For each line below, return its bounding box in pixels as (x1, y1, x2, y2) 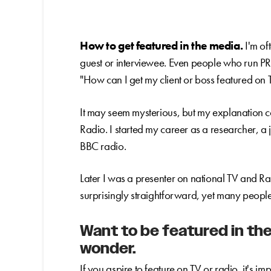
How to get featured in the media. (80, 38, 243, 54)
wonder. (80, 238, 136, 259)
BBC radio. (80, 138, 126, 154)
